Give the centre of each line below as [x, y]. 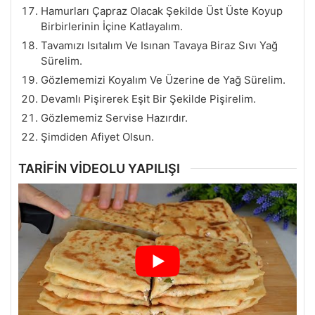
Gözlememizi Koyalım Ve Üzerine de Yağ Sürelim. [163, 79]
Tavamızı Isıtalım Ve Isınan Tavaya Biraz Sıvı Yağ [159, 45]
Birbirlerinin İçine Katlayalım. [112, 26]
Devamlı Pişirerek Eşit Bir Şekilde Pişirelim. [148, 98]
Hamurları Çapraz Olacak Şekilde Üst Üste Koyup [162, 11]
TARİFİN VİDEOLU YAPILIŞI [99, 168]
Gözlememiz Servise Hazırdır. [114, 117]
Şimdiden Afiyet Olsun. [97, 136]
